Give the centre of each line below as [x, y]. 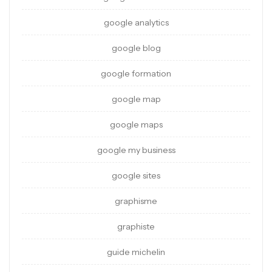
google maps [136, 125]
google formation [136, 74]
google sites [136, 176]
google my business [136, 150]
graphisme [136, 201]
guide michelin [136, 252]
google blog [136, 48]
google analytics [136, 23]
